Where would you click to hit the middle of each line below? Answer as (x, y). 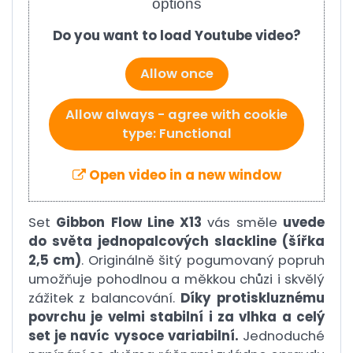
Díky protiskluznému (252, 298)
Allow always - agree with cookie (176, 115)
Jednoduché (282, 336)
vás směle (243, 223)
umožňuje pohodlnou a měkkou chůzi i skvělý (176, 279)
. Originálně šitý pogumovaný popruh (203, 260)
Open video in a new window (183, 175)
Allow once (176, 74)
